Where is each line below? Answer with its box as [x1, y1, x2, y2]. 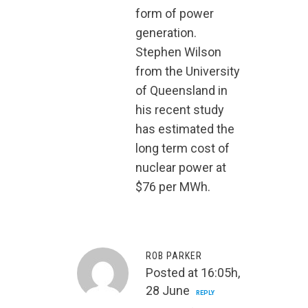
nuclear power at [135, 160, 226, 175]
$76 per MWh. [135, 179, 210, 195]
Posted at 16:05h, [146, 265, 240, 280]
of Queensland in [135, 83, 228, 98]
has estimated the [135, 122, 234, 137]
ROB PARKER [146, 250, 202, 262]
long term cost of [135, 141, 230, 156]
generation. [135, 25, 197, 41]
